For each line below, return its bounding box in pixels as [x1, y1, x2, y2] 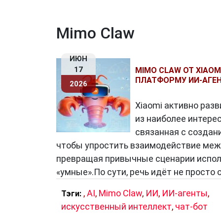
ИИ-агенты [162, 188, 208, 198]
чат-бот [175, 201, 208, 212]
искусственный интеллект [61, 201, 172, 212]
